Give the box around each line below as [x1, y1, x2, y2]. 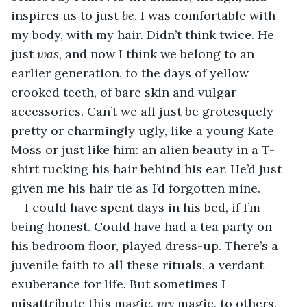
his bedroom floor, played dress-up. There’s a [11, 237, 282, 254]
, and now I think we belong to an [59, 45, 258, 62]
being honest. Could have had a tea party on [11, 218, 275, 234]
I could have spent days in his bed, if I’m [25, 199, 264, 215]
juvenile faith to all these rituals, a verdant [11, 256, 267, 273]
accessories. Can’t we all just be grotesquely [11, 103, 277, 119]
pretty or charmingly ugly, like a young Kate [11, 122, 278, 138]
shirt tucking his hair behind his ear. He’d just [11, 160, 285, 177]
